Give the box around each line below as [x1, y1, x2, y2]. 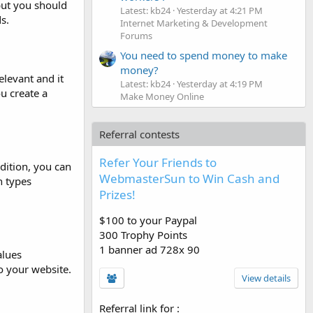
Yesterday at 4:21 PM [177, 3, 263, 17]
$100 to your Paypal [99, 212, 197, 227]
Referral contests [99, 126, 180, 141]
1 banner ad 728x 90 [99, 242, 200, 256]
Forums [120, 29, 152, 42]
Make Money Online [120, 89, 204, 103]
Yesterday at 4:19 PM [177, 77, 263, 90]
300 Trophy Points [99, 227, 187, 242]
